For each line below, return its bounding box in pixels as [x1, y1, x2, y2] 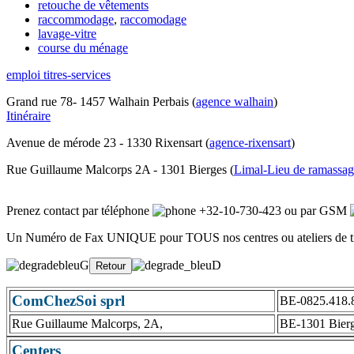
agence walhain [196, 95, 273, 108]
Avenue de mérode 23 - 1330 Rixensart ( [6, 136, 209, 149]
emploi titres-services [6, 68, 111, 81]
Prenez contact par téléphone [6, 204, 153, 217]
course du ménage [38, 41, 128, 55]
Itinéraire [6, 109, 51, 122]
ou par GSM [281, 204, 350, 217]
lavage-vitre [38, 27, 96, 40]
